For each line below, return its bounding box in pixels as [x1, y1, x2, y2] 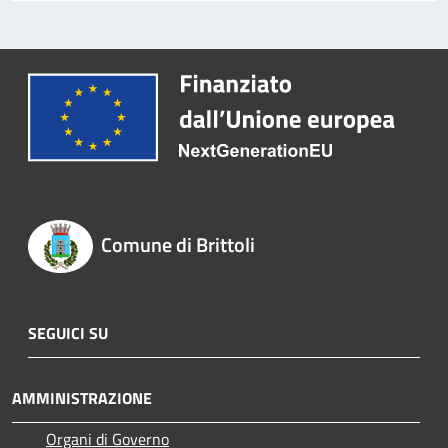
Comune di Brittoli [100, 229, 255, 261]
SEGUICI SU [28, 320, 108, 345]
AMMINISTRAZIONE [12, 385, 152, 410]
